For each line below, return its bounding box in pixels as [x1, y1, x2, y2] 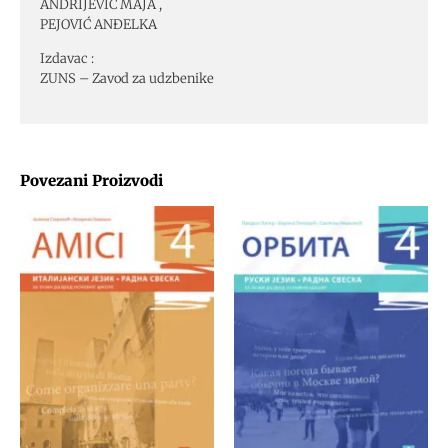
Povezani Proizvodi [20, 170, 163, 190]
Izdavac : [40, 50, 94, 68]
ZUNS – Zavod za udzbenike [40, 70, 214, 88]
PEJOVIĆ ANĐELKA [40, 15, 157, 33]
